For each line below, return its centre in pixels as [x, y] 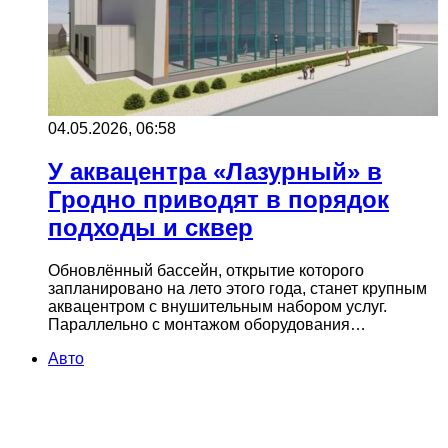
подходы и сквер [150, 227]
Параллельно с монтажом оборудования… [207, 324]
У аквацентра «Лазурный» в [215, 171]
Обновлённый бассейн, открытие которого [206, 270]
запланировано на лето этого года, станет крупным [237, 288]
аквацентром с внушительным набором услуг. [217, 306]
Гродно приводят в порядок [218, 199]
